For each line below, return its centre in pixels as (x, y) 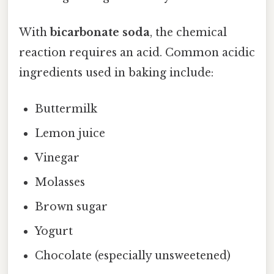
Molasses (60, 183)
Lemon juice (70, 134)
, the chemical (188, 33)
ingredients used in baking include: (116, 73)
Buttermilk (66, 109)
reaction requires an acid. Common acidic (137, 53)
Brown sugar (72, 207)
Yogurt (54, 231)
